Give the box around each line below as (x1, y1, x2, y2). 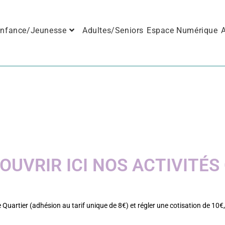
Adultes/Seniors (82, 26, 144, 35)
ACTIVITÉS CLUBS (40, 103, 185, 125)
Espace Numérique (146, 26, 218, 35)
